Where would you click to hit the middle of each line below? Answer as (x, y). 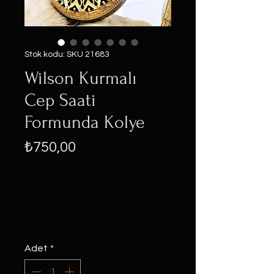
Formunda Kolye (85, 122)
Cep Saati (60, 100)
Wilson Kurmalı (81, 78)
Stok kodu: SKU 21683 (67, 54)
